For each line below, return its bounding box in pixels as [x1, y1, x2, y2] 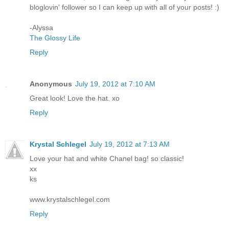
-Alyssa [30, 24, 53, 32]
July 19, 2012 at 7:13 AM [89, 140, 170, 148]
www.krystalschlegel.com [30, 195, 110, 203]
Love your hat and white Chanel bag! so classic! [30, 154, 184, 163]
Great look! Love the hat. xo [30, 94, 120, 102]
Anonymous [30, 79, 72, 88]
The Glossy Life [30, 34, 80, 42]
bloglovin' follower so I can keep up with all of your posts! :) [30, 3, 219, 11]
